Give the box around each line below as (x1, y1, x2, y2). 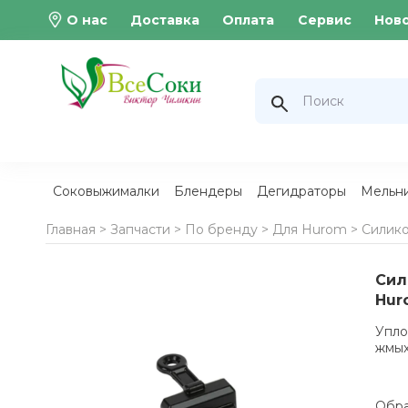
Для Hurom (271, 221, 347, 238)
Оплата (222, 12, 275, 28)
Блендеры (173, 183, 242, 199)
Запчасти (109, 221, 170, 238)
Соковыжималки (52, 183, 159, 199)
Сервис (297, 12, 352, 28)
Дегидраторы (256, 183, 346, 199)
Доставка (129, 12, 199, 28)
